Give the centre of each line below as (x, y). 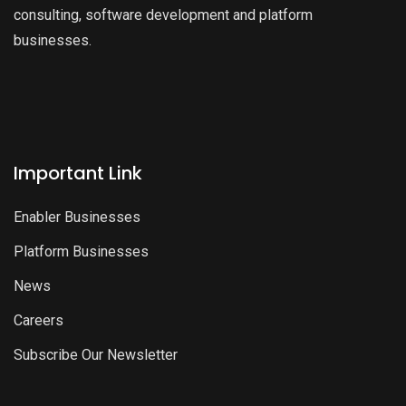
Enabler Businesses (77, 217)
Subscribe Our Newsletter (96, 354)
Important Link (78, 173)
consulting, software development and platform (163, 14)
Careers (39, 320)
